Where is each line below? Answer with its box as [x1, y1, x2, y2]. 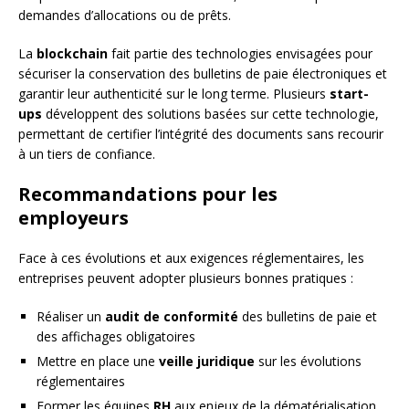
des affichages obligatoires [37, 327, 195, 345]
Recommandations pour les [18, 181, 278, 206]
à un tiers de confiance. [18, 144, 155, 163]
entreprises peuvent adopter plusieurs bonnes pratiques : [18, 268, 353, 287]
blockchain [37, 44, 108, 62]
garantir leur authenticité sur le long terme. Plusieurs [18, 84, 330, 102]
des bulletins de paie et [238, 307, 377, 325]
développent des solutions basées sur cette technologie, [42, 104, 379, 122]
